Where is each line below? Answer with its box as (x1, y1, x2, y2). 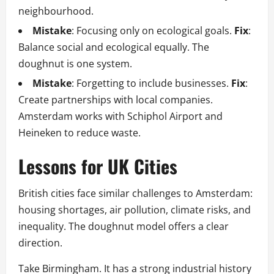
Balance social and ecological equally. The (18, 40, 209, 54)
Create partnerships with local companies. (18, 93, 213, 107)
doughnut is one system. (18, 57, 132, 71)
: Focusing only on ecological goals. (72, 24, 234, 38)
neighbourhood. (18, 4, 94, 18)
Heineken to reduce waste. (18, 126, 141, 140)
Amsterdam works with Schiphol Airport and (18, 109, 223, 124)
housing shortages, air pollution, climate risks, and (18, 203, 251, 217)
